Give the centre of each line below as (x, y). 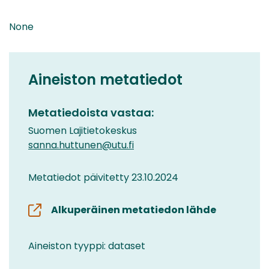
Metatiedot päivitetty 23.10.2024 (103, 177)
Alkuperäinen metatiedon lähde (134, 210)
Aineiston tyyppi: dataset (87, 246)
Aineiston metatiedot (105, 79)
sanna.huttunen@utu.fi (81, 145)
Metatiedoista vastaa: (91, 112)
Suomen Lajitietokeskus (83, 130)
